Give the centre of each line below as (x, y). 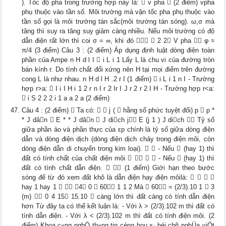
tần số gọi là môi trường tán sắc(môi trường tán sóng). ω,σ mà (118, 21)
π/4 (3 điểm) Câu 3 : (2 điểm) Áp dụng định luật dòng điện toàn (118, 50)
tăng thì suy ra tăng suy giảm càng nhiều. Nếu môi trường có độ (118, 31)
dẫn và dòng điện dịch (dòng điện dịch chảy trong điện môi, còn (118, 139)
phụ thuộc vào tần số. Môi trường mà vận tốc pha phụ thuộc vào (118, 12)
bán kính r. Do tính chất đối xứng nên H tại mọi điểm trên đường (118, 69)
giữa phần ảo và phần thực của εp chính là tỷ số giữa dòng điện (118, 129)
